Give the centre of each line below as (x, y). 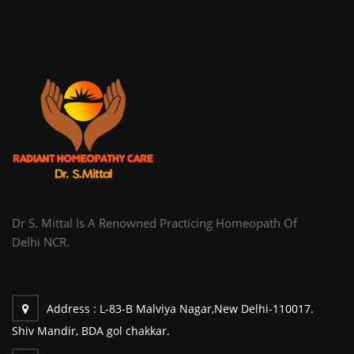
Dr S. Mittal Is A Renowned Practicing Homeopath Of (154, 222)
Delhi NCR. (41, 241)
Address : (73, 308)
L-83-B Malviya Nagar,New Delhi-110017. (207, 308)
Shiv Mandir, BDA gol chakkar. (91, 330)
